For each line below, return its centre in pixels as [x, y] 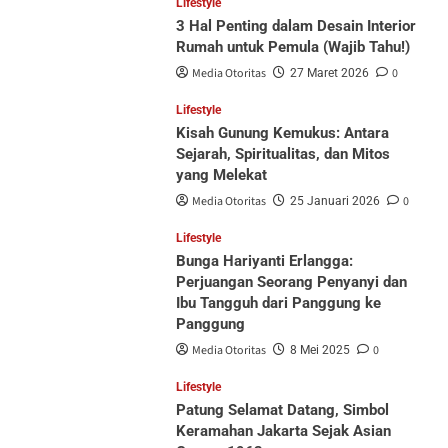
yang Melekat [221, 174]
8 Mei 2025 [319, 349]
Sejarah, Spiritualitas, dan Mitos [282, 153]
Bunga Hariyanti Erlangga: [264, 260]
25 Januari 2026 [334, 200]
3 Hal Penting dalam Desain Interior [295, 25]
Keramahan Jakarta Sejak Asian [283, 430]
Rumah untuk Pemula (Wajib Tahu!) [292, 46]
